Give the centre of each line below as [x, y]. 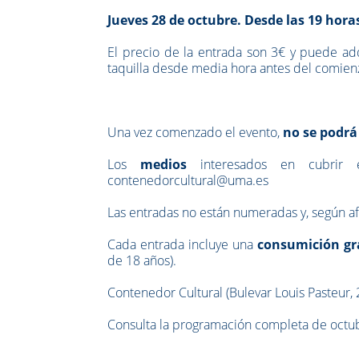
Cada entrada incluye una [183, 244]
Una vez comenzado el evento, [196, 132]
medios [164, 164]
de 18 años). [142, 260]
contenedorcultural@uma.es [188, 180]
